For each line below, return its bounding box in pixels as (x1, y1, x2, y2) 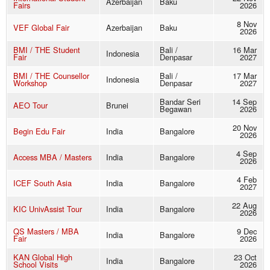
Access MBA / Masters (13, 151, 92, 163)
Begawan (160, 103, 192, 115)
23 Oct (234, 251, 257, 263)
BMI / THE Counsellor (13, 70, 89, 82)
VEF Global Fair (13, 22, 69, 34)
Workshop (13, 77, 47, 89)
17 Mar (233, 70, 257, 82)
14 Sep (232, 96, 257, 108)
